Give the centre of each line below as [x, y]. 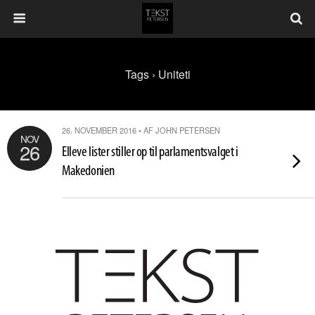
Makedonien [88, 171]
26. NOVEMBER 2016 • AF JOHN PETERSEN [141, 130]
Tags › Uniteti [157, 74]
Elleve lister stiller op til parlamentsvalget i [150, 152]
